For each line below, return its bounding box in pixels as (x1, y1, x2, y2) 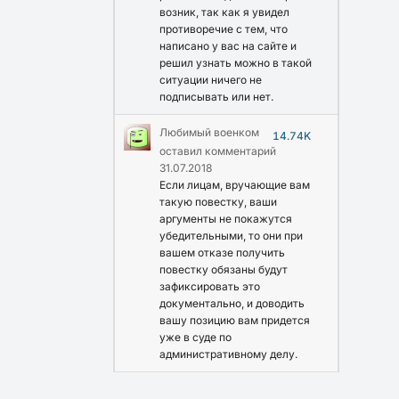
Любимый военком (159, 125, 259, 139)
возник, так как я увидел (159, 4, 289, 19)
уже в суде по (159, 330, 232, 344)
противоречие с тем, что (159, 21, 288, 36)
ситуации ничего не (159, 72, 262, 86)
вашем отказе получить (159, 245, 285, 259)
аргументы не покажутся (159, 211, 292, 225)
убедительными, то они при (159, 228, 303, 242)
